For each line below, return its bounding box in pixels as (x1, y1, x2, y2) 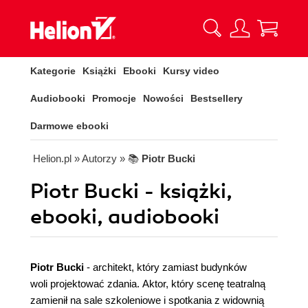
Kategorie (30, 65, 76, 76)
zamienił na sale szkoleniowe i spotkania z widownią (30, 294, 264, 306)
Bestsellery (190, 93, 243, 104)
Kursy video (163, 65, 219, 76)
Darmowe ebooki (30, 120, 109, 131)
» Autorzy (74, 153, 117, 164)
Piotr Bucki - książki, (30, 179, 232, 204)
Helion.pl (33, 153, 71, 164)
